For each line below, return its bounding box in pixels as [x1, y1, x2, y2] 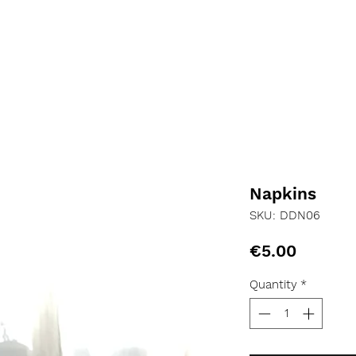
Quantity [250, 277, 297, 292]
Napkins [250, 184, 316, 203]
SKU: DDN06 [250, 208, 320, 222]
